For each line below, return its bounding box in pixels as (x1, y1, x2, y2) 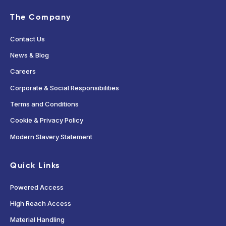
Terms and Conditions (10, 99, 79, 108)
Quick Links (10, 159, 60, 171)
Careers (10, 67, 36, 76)
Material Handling (10, 215, 65, 224)
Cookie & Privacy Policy (10, 116, 83, 125)
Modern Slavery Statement (10, 132, 92, 141)
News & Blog (10, 51, 49, 60)
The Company (10, 11, 71, 22)
